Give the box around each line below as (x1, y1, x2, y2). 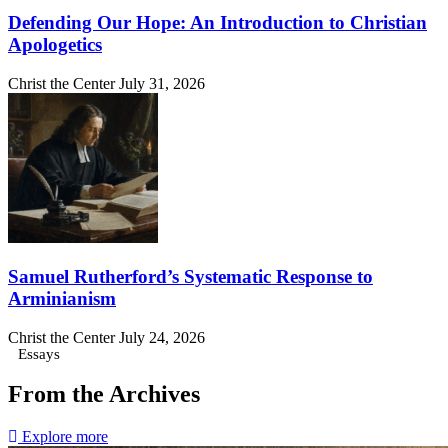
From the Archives (8, 381, 200, 408)
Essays (18, 345, 60, 362)
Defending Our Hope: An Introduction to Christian (8, 12, 427, 34)
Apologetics (8, 34, 102, 56)
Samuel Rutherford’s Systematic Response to (8, 265, 373, 287)
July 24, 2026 (119, 328, 205, 346)
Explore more (22, 428, 108, 446)
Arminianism (8, 287, 116, 309)
